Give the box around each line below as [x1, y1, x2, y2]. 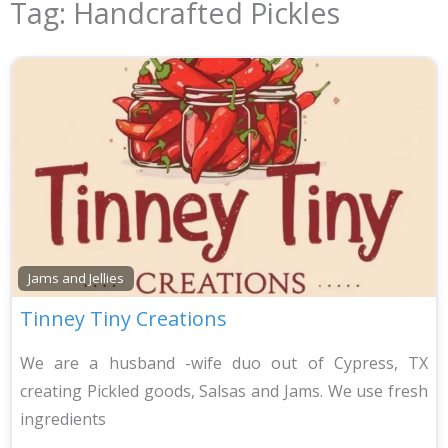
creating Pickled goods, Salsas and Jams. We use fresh [20, 379, 428, 402]
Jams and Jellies [28, 268, 125, 287]
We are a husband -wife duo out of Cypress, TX [20, 351, 428, 374]
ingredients [20, 407, 106, 430]
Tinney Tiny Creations [20, 304, 227, 332]
